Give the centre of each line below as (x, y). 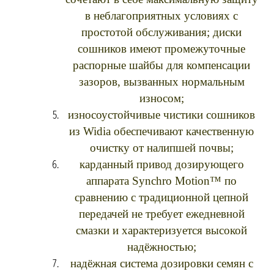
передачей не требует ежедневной (161, 214)
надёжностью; (161, 247)
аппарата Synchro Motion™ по (161, 181)
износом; (161, 98)
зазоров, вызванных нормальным (161, 82)
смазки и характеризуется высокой (161, 230)
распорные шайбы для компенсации (161, 65)
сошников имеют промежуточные (161, 49)
